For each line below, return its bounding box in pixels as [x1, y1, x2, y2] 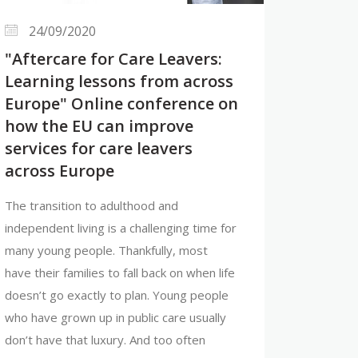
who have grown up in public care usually [5, 308, 226, 325]
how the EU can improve [5, 114, 193, 137]
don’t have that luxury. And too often [5, 331, 205, 348]
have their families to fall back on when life [5, 264, 235, 280]
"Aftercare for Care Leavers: [5, 47, 222, 70]
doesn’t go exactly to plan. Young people [5, 286, 229, 303]
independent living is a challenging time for [5, 219, 237, 236]
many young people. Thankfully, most [5, 241, 208, 258]
